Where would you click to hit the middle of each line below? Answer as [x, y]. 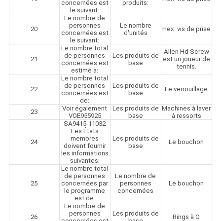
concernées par [85, 184]
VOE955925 [85, 116]
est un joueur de [186, 59]
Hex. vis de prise [186, 29]
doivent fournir [85, 146]
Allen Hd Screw [186, 52]
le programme [85, 191]
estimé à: [85, 71]
